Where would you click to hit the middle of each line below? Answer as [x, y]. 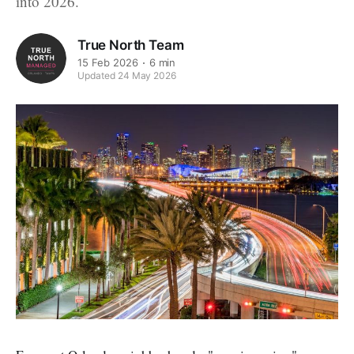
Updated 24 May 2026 [127, 76]
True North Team [131, 45]
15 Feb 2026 [108, 63]
